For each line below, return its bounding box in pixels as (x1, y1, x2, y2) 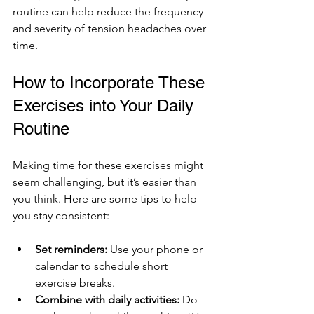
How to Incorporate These (13, 72, 210, 92)
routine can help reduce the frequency (13, 4, 206, 18)
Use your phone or (107, 242, 205, 256)
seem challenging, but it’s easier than (13, 175, 199, 189)
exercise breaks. (35, 275, 115, 289)
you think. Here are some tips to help (13, 191, 200, 205)
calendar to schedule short (35, 259, 170, 273)
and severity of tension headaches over (13, 21, 209, 35)
